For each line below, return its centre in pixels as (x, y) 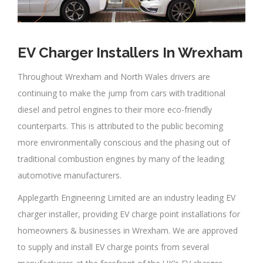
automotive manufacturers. (70, 176)
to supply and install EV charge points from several (113, 247)
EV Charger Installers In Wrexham (130, 53)
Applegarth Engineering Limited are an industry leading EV (127, 198)
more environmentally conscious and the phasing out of (124, 143)
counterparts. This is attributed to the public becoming (120, 126)
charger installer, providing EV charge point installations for (129, 214)
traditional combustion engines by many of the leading (121, 159)
